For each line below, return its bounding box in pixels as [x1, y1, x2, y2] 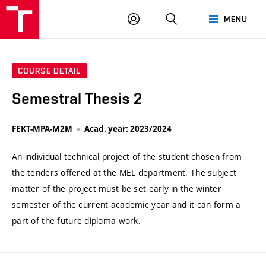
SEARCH [177, 14, 210, 23]
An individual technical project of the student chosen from [12, 151, 242, 163]
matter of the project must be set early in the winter [12, 183, 221, 195]
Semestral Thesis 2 [12, 90, 142, 108]
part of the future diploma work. [12, 215, 141, 227]
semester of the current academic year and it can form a [12, 199, 241, 211]
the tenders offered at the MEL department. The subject [12, 167, 237, 179]
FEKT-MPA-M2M [12, 123, 72, 135]
